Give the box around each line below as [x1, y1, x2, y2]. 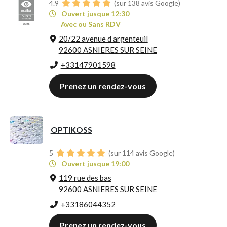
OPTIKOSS [50, 125, 92, 135]
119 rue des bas [58, 173, 111, 183]
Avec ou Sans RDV [61, 20, 121, 29]
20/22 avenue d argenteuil [58, 34, 148, 44]
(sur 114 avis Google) [106, 148, 175, 158]
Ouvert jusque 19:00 [59, 159, 129, 168]
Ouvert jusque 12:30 [59, 9, 129, 18]
